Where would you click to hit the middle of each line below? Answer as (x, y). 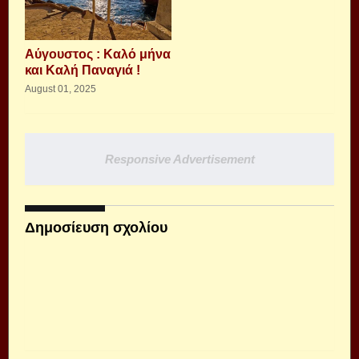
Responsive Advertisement (179, 159)
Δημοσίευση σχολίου (96, 228)
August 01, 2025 (61, 89)
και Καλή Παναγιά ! (83, 70)
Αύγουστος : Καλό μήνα (98, 54)
